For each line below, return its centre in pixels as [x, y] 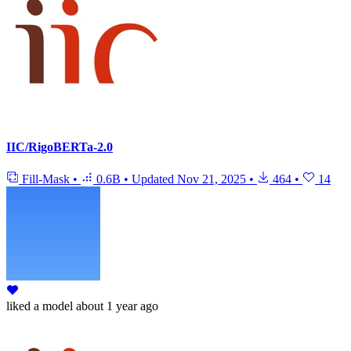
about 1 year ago [117, 306]
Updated [154, 179]
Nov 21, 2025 [212, 179]
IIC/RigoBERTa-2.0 [60, 147]
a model [52, 306]
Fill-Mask [46, 179]
